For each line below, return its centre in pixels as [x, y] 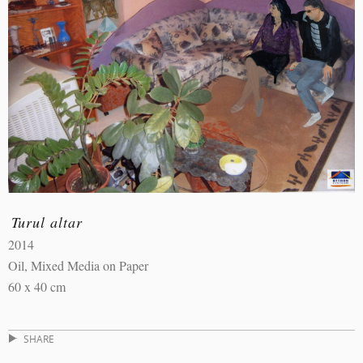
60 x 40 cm [37, 287]
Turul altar [47, 222]
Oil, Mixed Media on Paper [78, 266]
